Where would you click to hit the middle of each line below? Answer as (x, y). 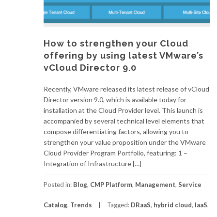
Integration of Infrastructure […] (93, 163)
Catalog (55, 205)
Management (155, 184)
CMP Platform (111, 184)
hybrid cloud (173, 205)
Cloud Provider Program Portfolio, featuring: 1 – (116, 153)
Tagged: (119, 205)
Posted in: (58, 184)
